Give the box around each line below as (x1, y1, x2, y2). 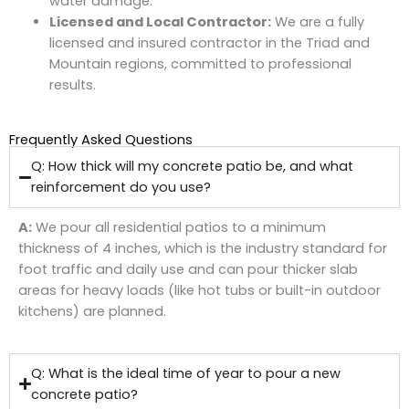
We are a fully (270, 13, 364, 32)
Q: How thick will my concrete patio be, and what (31, 157, 354, 176)
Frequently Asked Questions (9, 131, 193, 150)
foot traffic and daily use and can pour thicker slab (18, 260, 358, 279)
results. (48, 76, 96, 95)
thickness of (18, 239, 102, 258)
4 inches (102, 239, 158, 258)
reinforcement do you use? (31, 178, 212, 197)
